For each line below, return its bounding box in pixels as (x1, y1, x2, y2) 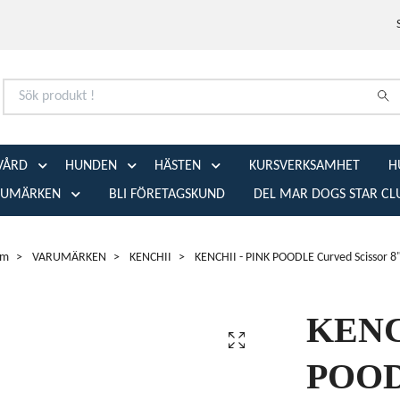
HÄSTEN (154, 158, 201, 173)
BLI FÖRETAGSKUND (109, 187, 225, 202)
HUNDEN (64, 158, 117, 173)
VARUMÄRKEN (31, 250, 106, 264)
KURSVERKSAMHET (248, 158, 360, 173)
